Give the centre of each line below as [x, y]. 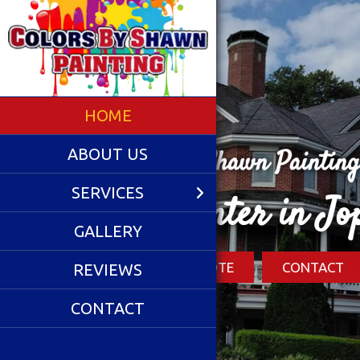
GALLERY [108, 231]
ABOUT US [108, 154]
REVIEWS [108, 270]
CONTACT [108, 308]
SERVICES [108, 192]
